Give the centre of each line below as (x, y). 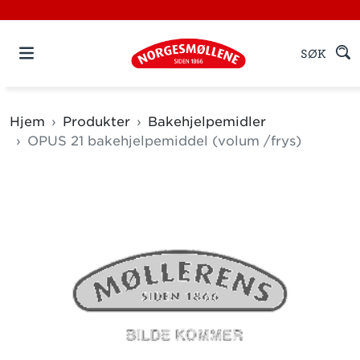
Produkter (96, 121)
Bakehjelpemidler (207, 121)
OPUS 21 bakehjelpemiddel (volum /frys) (164, 141)
